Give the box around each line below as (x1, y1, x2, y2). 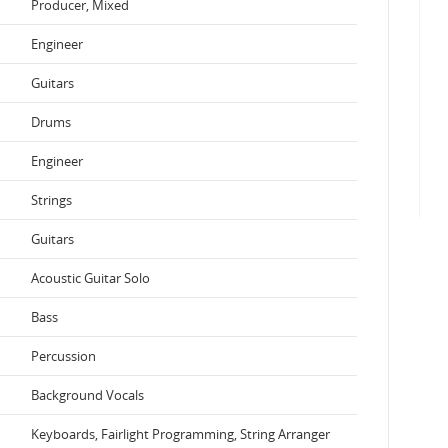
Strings (31, 190, 72, 209)
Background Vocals (31, 385, 144, 404)
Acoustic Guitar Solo (31, 268, 150, 287)
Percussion (31, 346, 96, 365)
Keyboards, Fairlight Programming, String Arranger (31, 424, 330, 443)
